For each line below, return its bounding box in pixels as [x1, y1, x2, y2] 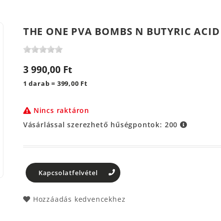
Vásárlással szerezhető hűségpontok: [23, 119, 165, 129]
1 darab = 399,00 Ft [23, 79, 88, 88]
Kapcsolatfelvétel [38, 168, 98, 177]
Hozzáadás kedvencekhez [33, 194, 126, 204]
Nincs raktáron [33, 105, 89, 115]
